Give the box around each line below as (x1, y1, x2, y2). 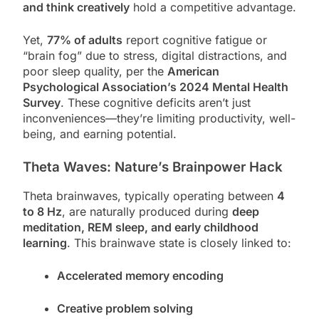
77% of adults (47, 32, 122, 47)
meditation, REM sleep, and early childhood (23, 220, 258, 235)
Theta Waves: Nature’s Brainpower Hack (23, 158, 283, 175)
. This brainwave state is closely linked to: (67, 236, 291, 251)
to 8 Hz (23, 204, 62, 219)
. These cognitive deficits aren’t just (61, 95, 251, 110)
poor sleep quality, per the (23, 63, 167, 78)
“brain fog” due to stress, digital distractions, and (23, 48, 287, 63)
